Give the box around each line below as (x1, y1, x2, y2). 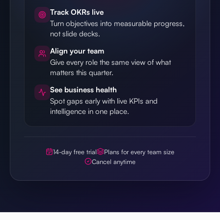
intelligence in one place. (50, 106, 129, 116)
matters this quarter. (50, 67, 113, 77)
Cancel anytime (92, 157, 136, 165)
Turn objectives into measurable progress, (50, 18, 185, 28)
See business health (50, 84, 117, 94)
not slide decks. (50, 28, 100, 38)
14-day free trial (53, 147, 97, 156)
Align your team (50, 46, 104, 55)
